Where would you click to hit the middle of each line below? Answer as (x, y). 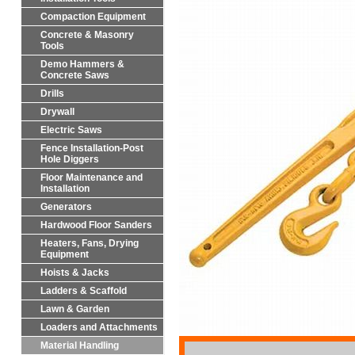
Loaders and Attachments (99, 327)
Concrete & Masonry (87, 35)
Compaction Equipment (93, 17)
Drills (52, 94)
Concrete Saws (75, 75)
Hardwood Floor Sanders (96, 225)
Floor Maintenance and (92, 177)
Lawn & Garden (75, 309)
